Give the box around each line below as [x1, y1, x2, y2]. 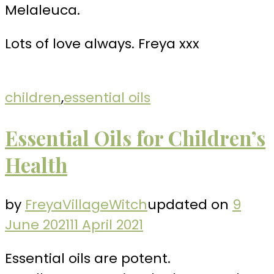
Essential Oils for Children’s [5, 124, 265, 152]
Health [5, 151, 67, 179]
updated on [147, 195, 232, 215]
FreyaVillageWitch [25, 195, 147, 215]
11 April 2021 [70, 215, 143, 235]
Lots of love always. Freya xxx [5, 34, 199, 53]
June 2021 [5, 215, 70, 235]
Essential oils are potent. [5, 249, 171, 268]
